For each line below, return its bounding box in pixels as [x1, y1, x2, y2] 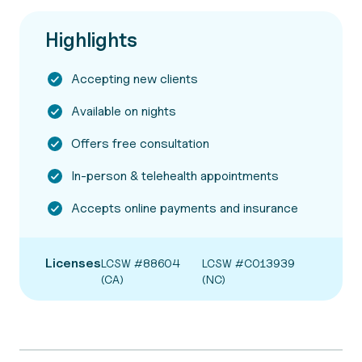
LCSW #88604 [101, 256, 180, 270]
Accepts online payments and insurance [71, 200, 298, 216]
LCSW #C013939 [201, 256, 295, 270]
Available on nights [71, 103, 176, 119]
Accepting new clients [71, 71, 198, 86]
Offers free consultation [71, 136, 209, 151]
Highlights [45, 28, 137, 52]
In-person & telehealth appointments [71, 168, 279, 183]
